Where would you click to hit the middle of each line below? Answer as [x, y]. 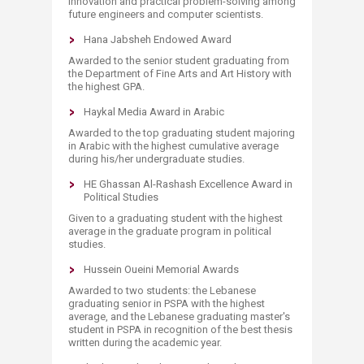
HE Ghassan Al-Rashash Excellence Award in [188, 184]
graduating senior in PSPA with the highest [167, 303]
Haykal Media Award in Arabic [154, 112]
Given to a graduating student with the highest [175, 218]
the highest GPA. [106, 87]
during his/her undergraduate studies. [156, 159]
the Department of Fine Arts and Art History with [180, 74]
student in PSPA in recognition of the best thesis [180, 329]
